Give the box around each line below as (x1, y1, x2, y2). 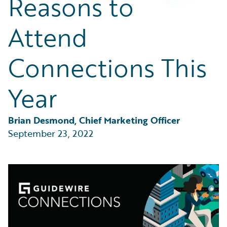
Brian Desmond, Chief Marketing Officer (8, 113, 180, 127)
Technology (20, 9, 59, 20)
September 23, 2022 (8, 127, 93, 140)
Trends (20, 21, 43, 32)
